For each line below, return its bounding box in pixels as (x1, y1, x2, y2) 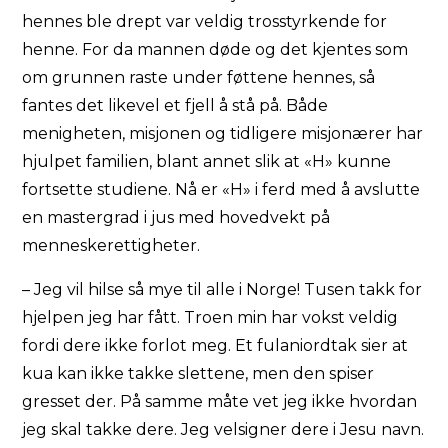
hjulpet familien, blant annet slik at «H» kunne (22, 151, 392, 171)
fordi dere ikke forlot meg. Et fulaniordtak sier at (22, 335, 409, 355)
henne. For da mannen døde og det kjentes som (22, 39, 409, 59)
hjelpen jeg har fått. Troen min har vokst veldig (22, 307, 399, 327)
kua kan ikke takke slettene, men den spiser (22, 363, 375, 383)
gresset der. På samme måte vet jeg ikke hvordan (22, 391, 418, 411)
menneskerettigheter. (22, 235, 201, 255)
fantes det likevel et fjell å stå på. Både (22, 95, 329, 115)
